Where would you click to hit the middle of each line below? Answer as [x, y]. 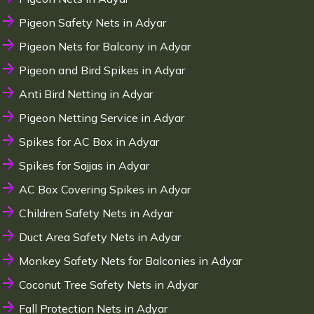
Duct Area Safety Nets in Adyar [100, 237]
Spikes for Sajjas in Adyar [84, 166]
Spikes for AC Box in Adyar [89, 142]
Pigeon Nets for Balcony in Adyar [104, 47]
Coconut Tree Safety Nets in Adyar [108, 285]
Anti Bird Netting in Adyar [86, 94]
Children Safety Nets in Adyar [96, 213]
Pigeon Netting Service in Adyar [101, 118]
